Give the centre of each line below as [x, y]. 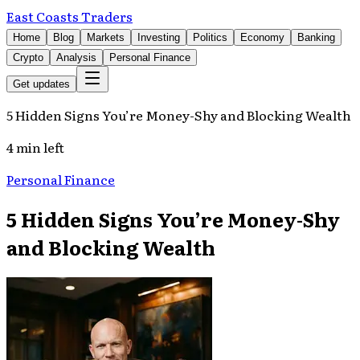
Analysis [76, 57]
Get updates [41, 84]
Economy [262, 37]
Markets [106, 37]
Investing [159, 37]
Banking [316, 37]
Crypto [28, 57]
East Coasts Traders [70, 16]
